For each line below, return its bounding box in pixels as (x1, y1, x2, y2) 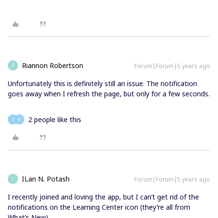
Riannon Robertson (22, 61, 83, 71)
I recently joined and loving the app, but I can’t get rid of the (8, 192, 199, 202)
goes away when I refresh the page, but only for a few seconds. (8, 89, 210, 99)
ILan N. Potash (22, 174, 70, 184)
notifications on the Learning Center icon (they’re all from (8, 202, 190, 212)
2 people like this (28, 115, 81, 125)
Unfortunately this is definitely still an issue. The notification (8, 79, 197, 89)
